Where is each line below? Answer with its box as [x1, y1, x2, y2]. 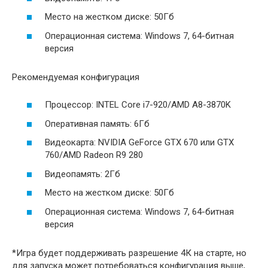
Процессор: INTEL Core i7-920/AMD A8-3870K [45, 99, 231, 111]
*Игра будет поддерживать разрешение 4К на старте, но [12, 247, 246, 258]
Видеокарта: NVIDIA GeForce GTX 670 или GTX [45, 137, 234, 148]
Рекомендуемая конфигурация [12, 71, 139, 83]
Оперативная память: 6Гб [45, 118, 150, 129]
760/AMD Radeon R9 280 [45, 150, 143, 161]
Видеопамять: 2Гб [45, 168, 120, 179]
